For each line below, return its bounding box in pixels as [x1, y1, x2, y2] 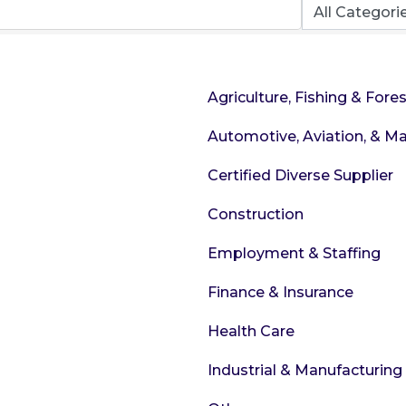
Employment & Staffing [208, 245, 381, 262]
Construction [208, 206, 304, 223]
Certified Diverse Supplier [208, 167, 393, 184]
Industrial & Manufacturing [208, 362, 402, 379]
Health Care [208, 323, 295, 340]
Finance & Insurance [208, 284, 353, 301]
